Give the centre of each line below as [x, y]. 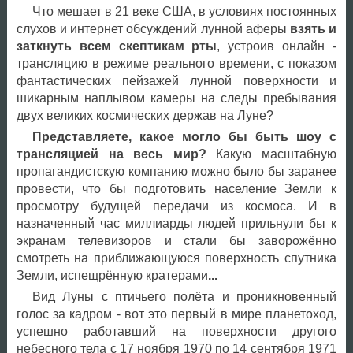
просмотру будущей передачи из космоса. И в [176, 206]
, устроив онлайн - [277, 46]
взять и [313, 29]
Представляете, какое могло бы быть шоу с [184, 137]
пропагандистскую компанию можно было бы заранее [176, 172]
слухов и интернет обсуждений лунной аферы [153, 29]
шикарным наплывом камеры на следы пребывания [176, 98]
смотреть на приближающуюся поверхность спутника [176, 258]
